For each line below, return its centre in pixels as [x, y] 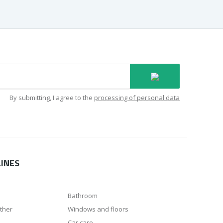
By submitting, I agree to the [52, 98]
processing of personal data [137, 98]
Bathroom [83, 196]
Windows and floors [98, 209]
